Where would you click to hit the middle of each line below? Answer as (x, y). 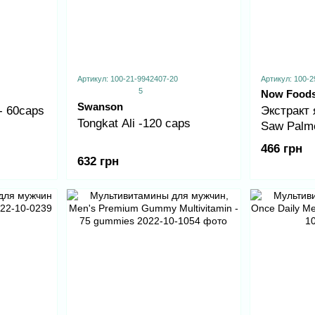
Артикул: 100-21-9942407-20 (127, 79)
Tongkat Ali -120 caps (134, 124)
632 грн (98, 162)
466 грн (282, 149)
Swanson (100, 107)
